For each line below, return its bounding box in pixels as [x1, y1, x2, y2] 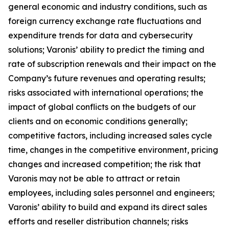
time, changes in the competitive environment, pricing [8, 145, 218, 155]
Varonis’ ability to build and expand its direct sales [8, 202, 207, 212]
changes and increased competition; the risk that [8, 159, 201, 169]
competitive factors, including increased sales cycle [8, 130, 212, 141]
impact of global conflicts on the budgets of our [8, 102, 196, 112]
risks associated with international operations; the [8, 87, 203, 98]
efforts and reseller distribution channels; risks [8, 216, 188, 226]
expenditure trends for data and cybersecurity [8, 30, 193, 40]
